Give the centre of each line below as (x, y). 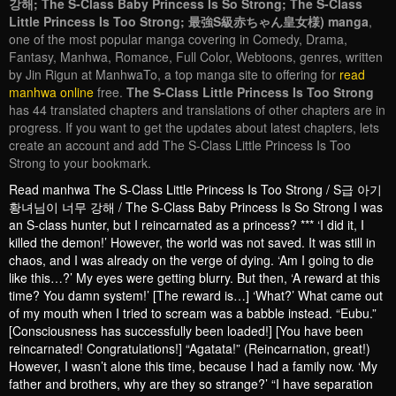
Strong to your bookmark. (80, 163)
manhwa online (51, 92)
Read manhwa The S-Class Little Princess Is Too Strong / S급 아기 (195, 190)
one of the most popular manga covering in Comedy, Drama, (178, 39)
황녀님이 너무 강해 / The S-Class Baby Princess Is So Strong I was (196, 207)
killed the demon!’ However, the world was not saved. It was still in (192, 243)
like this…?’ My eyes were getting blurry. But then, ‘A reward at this (194, 278)
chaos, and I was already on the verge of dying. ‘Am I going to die (191, 260)
